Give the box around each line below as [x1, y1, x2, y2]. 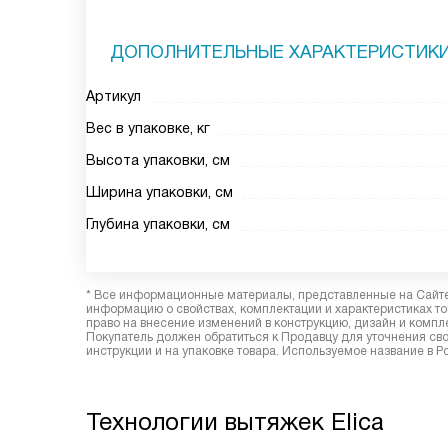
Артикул [86, 88, 141, 104]
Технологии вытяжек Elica [86, 408, 384, 435]
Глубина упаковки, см [86, 216, 230, 232]
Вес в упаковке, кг [86, 120, 210, 136]
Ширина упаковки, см [86, 184, 233, 200]
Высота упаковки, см [86, 152, 230, 168]
